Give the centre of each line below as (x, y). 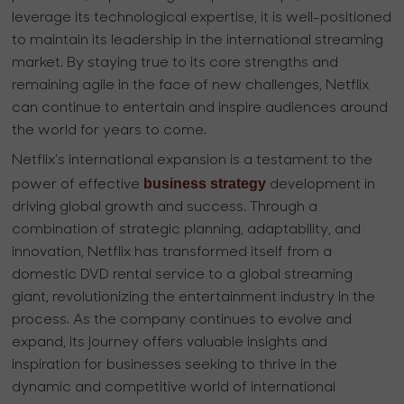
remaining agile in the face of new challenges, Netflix (191, 85)
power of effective (78, 184)
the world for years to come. (110, 130)
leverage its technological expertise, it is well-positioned (202, 18)
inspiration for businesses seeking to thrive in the (175, 365)
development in (321, 184)
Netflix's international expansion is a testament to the (193, 160)
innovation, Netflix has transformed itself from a (172, 252)
